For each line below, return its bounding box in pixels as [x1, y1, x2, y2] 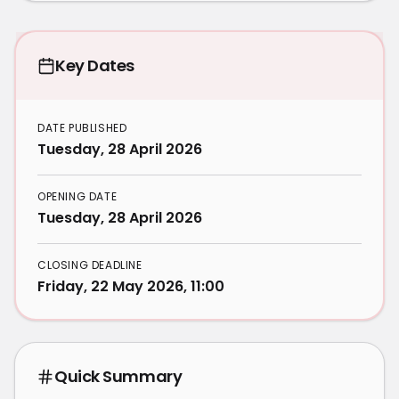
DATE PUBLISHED [37, 120, 127, 135]
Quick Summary [54, 365, 183, 387]
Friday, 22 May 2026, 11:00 [37, 276, 224, 297]
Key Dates [55, 54, 134, 77]
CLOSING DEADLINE [37, 257, 142, 273]
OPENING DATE [37, 189, 118, 204]
